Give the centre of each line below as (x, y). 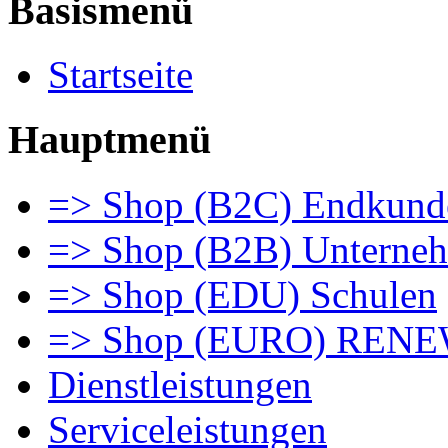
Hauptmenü (109, 140)
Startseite (120, 75)
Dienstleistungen (180, 384)
